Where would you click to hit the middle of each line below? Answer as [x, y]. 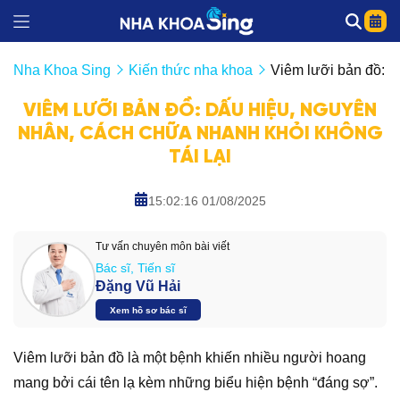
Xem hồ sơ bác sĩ [148, 311]
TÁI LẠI [200, 158]
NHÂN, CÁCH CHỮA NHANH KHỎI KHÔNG [200, 134]
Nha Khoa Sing [62, 71]
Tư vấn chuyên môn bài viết [162, 247]
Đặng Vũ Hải [138, 287]
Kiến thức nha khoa [191, 71]
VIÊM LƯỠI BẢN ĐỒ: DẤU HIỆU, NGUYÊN [200, 111]
